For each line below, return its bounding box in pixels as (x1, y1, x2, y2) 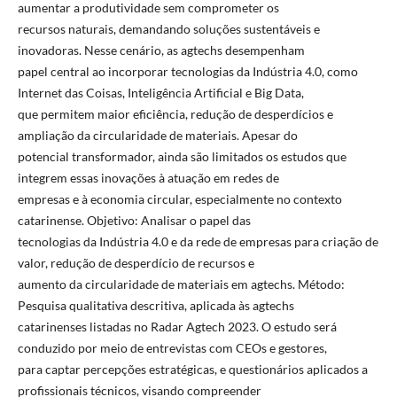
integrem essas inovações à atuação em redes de (17, 169, 279, 185)
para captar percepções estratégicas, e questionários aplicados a (17, 361, 368, 377)
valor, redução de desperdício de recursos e (17, 254, 254, 270)
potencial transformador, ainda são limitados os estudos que (17, 148, 346, 164)
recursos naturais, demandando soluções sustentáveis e (17, 20, 320, 36)
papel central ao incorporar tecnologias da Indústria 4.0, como (17, 63, 358, 79)
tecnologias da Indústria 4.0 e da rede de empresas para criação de (17, 233, 378, 249)
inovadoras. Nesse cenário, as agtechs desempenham (17, 42, 305, 58)
